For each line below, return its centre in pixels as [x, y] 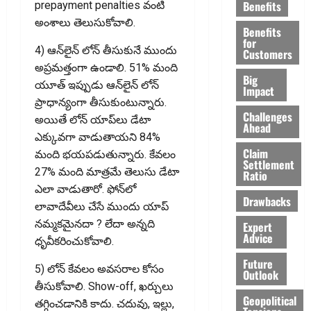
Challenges [267, 116]
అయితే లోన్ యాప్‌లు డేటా [93, 119]
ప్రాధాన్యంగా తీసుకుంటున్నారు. [101, 102]
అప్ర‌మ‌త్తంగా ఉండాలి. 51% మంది [106, 67]
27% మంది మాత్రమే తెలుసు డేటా [107, 171]
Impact [258, 91]
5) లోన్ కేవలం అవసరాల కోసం [99, 269]
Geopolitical [269, 300]
